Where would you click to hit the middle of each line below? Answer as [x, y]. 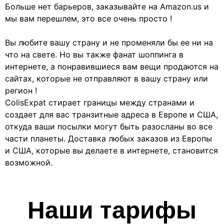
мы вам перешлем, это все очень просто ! [88, 18]
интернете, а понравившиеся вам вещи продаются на [112, 66]
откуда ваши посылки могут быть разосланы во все [109, 126]
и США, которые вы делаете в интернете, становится [111, 150]
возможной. [29, 162]
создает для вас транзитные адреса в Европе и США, [111, 114]
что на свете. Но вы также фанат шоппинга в [94, 54]
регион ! [21, 90]
